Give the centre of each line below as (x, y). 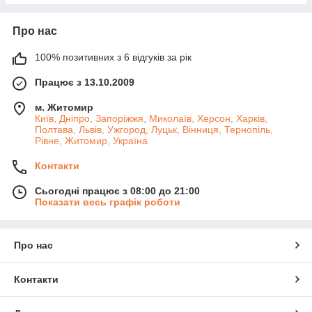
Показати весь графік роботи (108, 202)
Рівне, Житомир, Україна (91, 141)
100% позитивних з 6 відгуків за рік (113, 57)
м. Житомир (64, 108)
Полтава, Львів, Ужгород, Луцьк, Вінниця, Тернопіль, (154, 130)
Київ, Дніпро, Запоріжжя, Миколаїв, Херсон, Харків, (151, 119)
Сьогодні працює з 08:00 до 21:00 (117, 191)
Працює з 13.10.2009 (85, 83)
